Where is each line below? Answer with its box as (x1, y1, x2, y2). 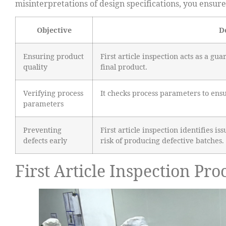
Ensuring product (23, 51, 84, 62)
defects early (23, 136, 67, 146)
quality (23, 62, 47, 72)
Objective (36, 25, 72, 35)
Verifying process (23, 88, 83, 98)
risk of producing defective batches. (100, 136, 224, 146)
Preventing (23, 125, 62, 135)
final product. (100, 62, 147, 72)
